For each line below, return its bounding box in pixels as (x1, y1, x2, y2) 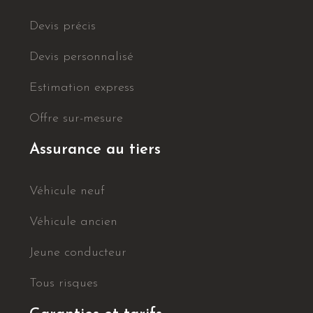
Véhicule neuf (29, 184, 105, 198)
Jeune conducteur (29, 245, 126, 259)
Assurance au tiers (29, 141, 161, 158)
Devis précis (29, 19, 96, 33)
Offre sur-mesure (29, 111, 123, 125)
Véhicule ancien (29, 214, 117, 228)
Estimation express (29, 80, 134, 94)
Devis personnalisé (29, 50, 133, 64)
